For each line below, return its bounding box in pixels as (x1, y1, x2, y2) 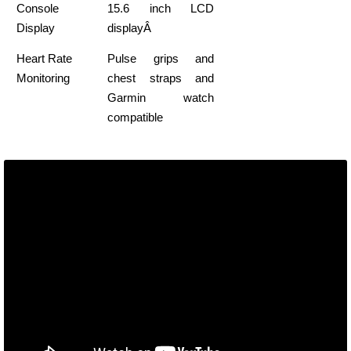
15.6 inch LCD (107, 2, 214, 16)
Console (16, 2, 60, 16)
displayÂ (107, 21, 155, 35)
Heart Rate (16, 52, 73, 66)
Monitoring (16, 71, 71, 85)
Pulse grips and (107, 52, 214, 66)
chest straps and (107, 71, 214, 85)
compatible (107, 110, 164, 125)
